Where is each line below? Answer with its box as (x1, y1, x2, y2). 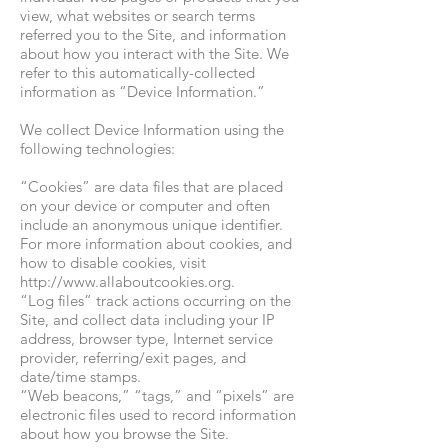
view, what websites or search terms (20, 6, 255, 25)
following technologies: (20, 139, 175, 158)
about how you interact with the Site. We (20, 44, 289, 63)
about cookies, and (166, 234, 292, 253)
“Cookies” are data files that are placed (20, 177, 283, 196)
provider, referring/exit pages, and (20, 348, 246, 367)
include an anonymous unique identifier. (20, 215, 283, 234)
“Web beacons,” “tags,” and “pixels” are (20, 386, 294, 405)
